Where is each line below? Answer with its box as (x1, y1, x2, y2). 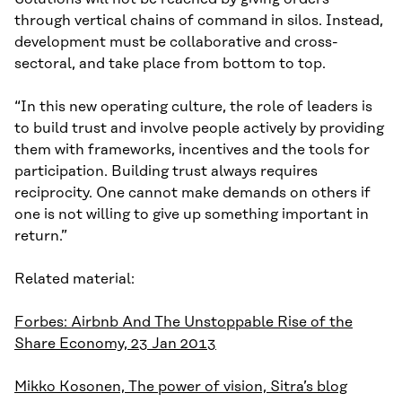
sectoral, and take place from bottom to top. (14, 56, 326, 73)
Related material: (14, 271, 135, 288)
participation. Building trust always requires (14, 163, 318, 180)
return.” (14, 228, 67, 245)
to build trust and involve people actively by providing (14, 120, 384, 137)
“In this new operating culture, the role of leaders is (14, 99, 372, 116)
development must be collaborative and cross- (14, 34, 338, 51)
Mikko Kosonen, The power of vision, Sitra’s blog (14, 379, 347, 396)
